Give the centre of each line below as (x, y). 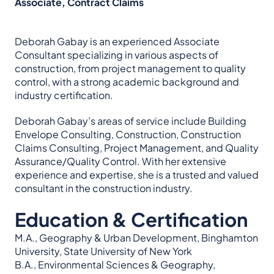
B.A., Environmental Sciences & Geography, (115, 264)
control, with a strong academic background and (127, 81)
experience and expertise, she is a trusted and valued (137, 174)
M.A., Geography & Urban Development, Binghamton (136, 237)
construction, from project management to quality (130, 68)
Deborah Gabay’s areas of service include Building (131, 120)
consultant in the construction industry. (104, 188)
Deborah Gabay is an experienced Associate (117, 41)
